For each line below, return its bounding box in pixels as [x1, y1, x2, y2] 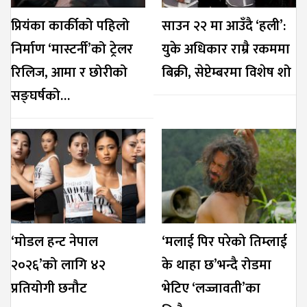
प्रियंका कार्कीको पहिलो [11, 14, 130, 38]
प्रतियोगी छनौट [11, 276, 87, 300]
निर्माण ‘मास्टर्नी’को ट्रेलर [11, 38, 133, 62]
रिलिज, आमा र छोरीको [11, 61, 127, 85]
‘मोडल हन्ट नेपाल [11, 230, 98, 254]
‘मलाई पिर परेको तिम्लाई [162, 230, 287, 254]
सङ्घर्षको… [11, 84, 70, 108]
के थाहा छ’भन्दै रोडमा [162, 253, 271, 277]
